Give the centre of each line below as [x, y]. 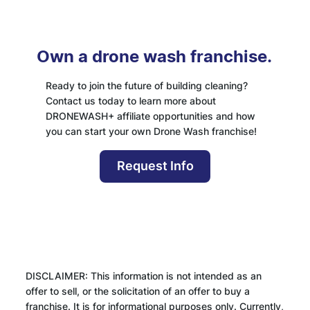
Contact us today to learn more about [130, 100]
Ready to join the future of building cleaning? [146, 85]
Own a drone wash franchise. [154, 56]
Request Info [155, 166]
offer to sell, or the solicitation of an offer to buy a [137, 291]
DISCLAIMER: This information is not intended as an [143, 275]
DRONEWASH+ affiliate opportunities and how [150, 116]
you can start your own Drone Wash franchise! [151, 131]
